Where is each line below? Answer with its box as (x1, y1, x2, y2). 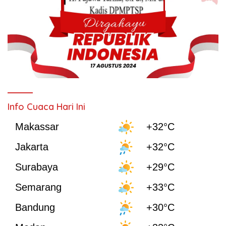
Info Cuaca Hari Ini (8, 100, 85, 112)
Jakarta (15, 141, 48, 153)
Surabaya (15, 161, 58, 173)
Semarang (15, 182, 62, 193)
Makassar (15, 121, 59, 133)
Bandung (15, 202, 55, 213)
